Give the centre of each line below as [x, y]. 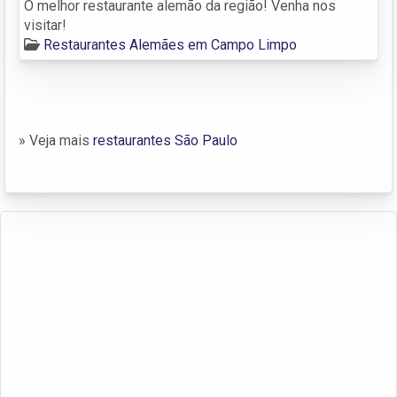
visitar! [45, 25]
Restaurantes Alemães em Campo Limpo [170, 44]
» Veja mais [56, 140]
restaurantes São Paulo [165, 140]
